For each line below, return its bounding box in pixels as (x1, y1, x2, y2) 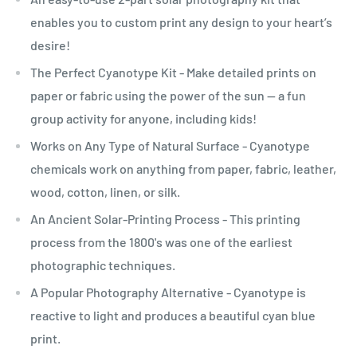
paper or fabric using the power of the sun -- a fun (30, 87, 306, 103)
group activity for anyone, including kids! (30, 110, 257, 126)
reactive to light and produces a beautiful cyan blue (30, 307, 316, 323)
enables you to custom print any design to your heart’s (30, 14, 332, 29)
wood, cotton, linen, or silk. (30, 183, 180, 199)
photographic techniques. (30, 257, 175, 273)
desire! (30, 37, 70, 53)
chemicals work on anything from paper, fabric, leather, (30, 160, 336, 176)
